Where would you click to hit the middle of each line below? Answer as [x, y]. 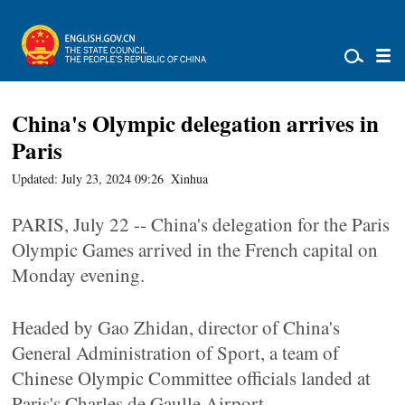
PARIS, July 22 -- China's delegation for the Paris [201, 224]
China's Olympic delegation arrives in [196, 123]
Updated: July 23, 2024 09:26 [88, 179]
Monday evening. [79, 275]
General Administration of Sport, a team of [176, 353]
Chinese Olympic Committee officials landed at [192, 378]
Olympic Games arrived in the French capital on [195, 250]
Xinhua [190, 179]
